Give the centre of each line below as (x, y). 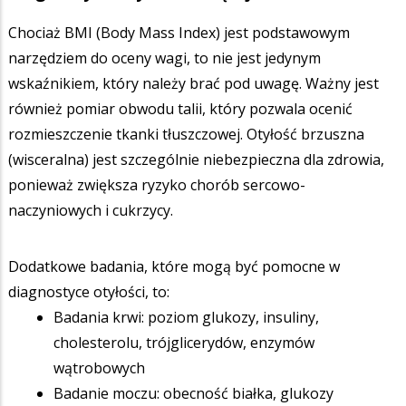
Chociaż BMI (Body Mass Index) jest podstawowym (179, 32)
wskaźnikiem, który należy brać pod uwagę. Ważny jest (193, 83)
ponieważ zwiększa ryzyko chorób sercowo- (157, 184)
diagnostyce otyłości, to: (89, 291)
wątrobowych (99, 367)
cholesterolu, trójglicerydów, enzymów (184, 342)
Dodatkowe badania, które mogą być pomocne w (174, 266)
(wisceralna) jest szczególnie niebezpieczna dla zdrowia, (196, 159)
